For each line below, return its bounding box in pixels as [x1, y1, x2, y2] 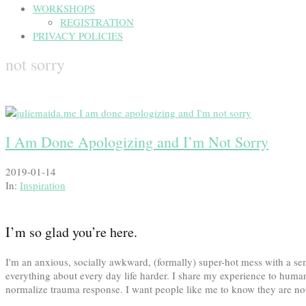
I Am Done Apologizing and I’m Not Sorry [5, 132, 268, 152]
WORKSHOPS [33, 1, 95, 15]
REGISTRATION [60, 15, 134, 29]
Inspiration [20, 178, 66, 192]
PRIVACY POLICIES [33, 29, 123, 42]
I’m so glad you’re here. [5, 222, 137, 241]
